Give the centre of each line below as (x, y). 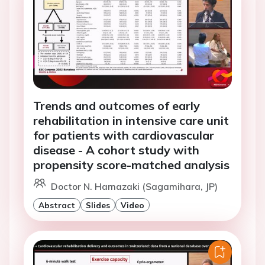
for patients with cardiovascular (124, 135)
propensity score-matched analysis (131, 165)
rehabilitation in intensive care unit (131, 121)
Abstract (57, 205)
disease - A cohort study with (116, 150)
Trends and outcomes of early (117, 106)
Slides (98, 205)
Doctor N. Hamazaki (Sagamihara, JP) (134, 187)
